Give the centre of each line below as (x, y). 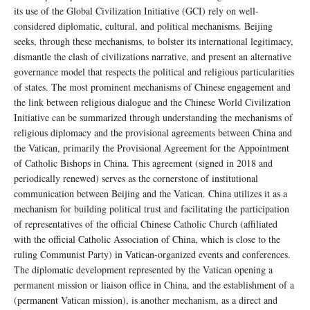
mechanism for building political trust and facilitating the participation (152, 208)
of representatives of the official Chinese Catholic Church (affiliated (146, 224)
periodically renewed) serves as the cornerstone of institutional (136, 178)
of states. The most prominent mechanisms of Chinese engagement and (152, 86)
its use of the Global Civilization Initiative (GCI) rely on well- (136, 10)
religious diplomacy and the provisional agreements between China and (153, 132)
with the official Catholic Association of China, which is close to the (147, 239)
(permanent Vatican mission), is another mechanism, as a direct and (146, 300)
